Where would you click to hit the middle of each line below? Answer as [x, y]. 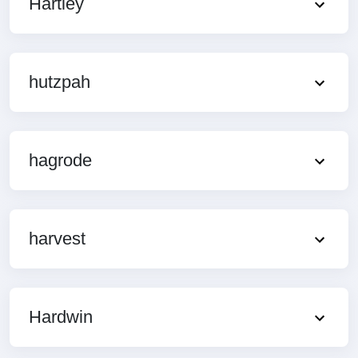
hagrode [60, 160]
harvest [57, 238]
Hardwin [61, 316]
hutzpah [60, 82]
